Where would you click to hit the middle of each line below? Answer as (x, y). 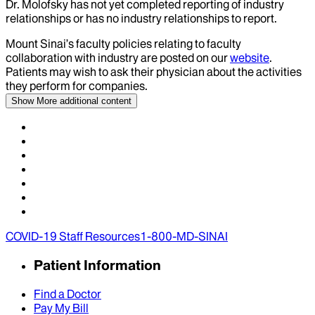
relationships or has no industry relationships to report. (141, 19)
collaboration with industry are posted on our (117, 58)
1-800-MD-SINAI (184, 237)
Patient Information (97, 265)
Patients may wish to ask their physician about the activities (154, 72)
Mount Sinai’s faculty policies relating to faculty (123, 44)
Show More (34, 101)
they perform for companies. (77, 86)
